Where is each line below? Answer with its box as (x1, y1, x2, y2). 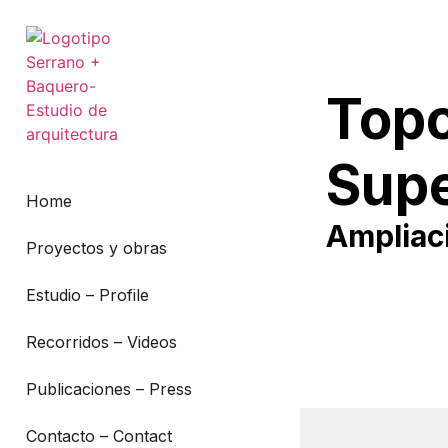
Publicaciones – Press (26, 379, 192, 399)
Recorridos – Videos (26, 332, 177, 352)
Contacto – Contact (26, 426, 172, 446)
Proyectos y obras (26, 238, 167, 258)
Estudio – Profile (26, 285, 149, 305)
